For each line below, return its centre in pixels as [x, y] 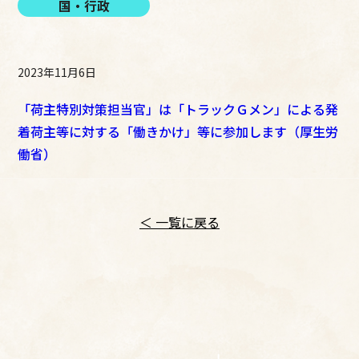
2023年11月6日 [57, 72]
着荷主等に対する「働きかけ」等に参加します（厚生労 [178, 131]
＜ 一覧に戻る [179, 222]
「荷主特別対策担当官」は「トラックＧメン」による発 [178, 109]
